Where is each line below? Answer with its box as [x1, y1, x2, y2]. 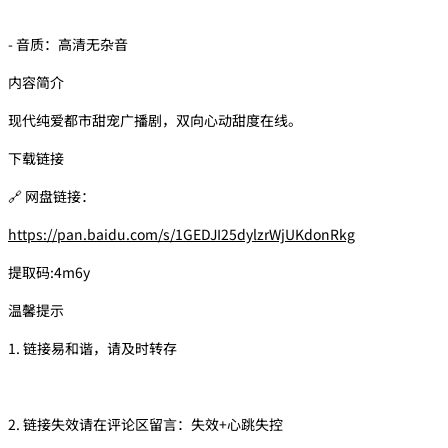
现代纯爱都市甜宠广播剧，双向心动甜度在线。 [8, 109, 302, 130]
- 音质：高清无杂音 [8, 33, 128, 54]
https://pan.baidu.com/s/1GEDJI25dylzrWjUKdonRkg [8, 223, 355, 244]
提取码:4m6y [8, 261, 90, 282]
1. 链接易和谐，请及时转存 [8, 337, 177, 358]
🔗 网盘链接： [8, 185, 95, 206]
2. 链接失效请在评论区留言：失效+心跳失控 [8, 413, 283, 434]
